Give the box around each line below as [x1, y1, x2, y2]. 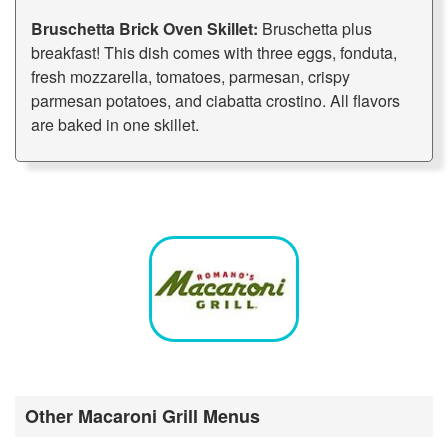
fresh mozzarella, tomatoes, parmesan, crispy [31, 65, 350, 89]
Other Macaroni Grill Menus [25, 403, 260, 430]
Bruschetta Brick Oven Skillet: [31, 17, 258, 41]
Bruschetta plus [258, 17, 372, 41]
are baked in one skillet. [31, 113, 199, 137]
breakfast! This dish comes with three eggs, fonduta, [31, 41, 397, 65]
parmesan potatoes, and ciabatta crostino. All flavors [31, 89, 400, 113]
